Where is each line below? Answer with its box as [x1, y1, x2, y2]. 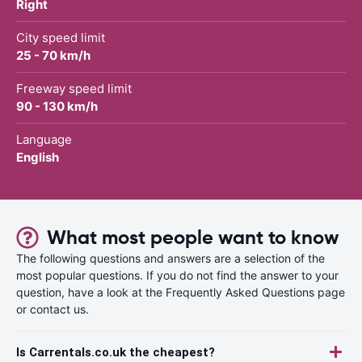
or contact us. [16, 301, 89, 316]
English [16, 149, 59, 165]
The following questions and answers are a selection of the [16, 250, 325, 265]
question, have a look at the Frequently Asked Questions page [16, 284, 345, 299]
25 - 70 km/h [16, 47, 90, 63]
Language [16, 131, 72, 147]
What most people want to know [47, 225, 339, 250]
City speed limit [16, 29, 105, 45]
